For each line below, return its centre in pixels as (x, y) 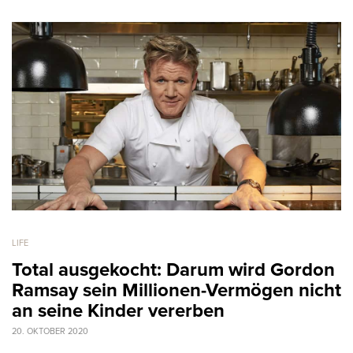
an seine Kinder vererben (118, 310)
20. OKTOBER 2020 (50, 331)
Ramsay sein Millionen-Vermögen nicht (176, 290)
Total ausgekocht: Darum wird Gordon (173, 269)
